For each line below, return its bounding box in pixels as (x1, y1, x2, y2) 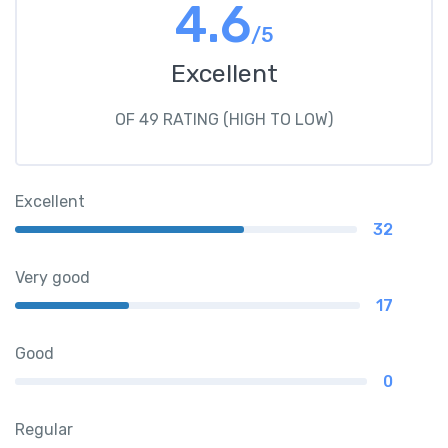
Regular (15, 419, 73, 439)
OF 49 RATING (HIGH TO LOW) (115, 109, 333, 129)
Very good (15, 267, 90, 287)
